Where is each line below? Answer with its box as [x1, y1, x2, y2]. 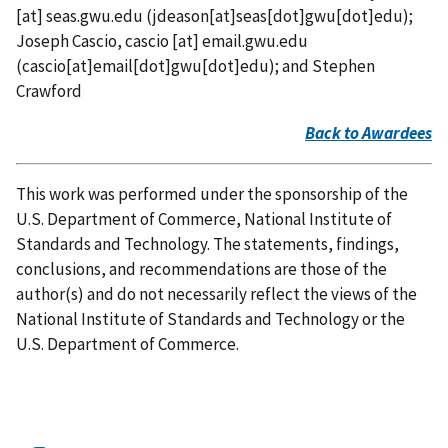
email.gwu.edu [202, 29, 308, 52]
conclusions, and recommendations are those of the [16, 257, 387, 280]
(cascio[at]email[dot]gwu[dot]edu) [16, 54, 275, 77]
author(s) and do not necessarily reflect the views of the [16, 282, 417, 305]
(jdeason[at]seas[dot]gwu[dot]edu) [143, 4, 409, 27]
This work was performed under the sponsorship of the [16, 182, 408, 205]
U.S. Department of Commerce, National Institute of [16, 207, 392, 230]
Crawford [16, 79, 82, 102]
